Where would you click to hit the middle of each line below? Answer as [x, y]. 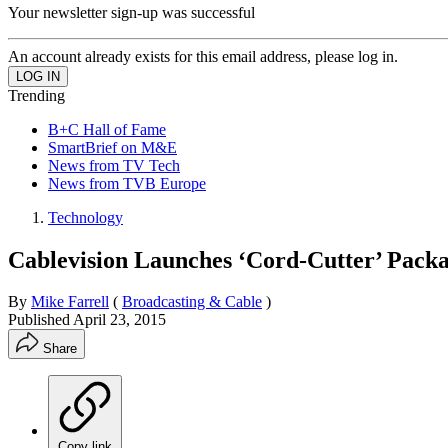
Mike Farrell [70, 302]
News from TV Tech [114, 165]
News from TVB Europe [127, 183]
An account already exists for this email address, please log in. [203, 56]
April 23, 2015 [119, 320]
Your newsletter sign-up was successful [131, 12]
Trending [36, 95]
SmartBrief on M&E [112, 147]
